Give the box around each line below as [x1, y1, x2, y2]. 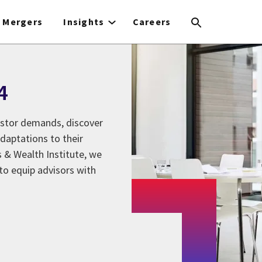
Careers [132, 16, 171, 27]
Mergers [2, 16, 43, 27]
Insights [63, 16, 105, 27]
